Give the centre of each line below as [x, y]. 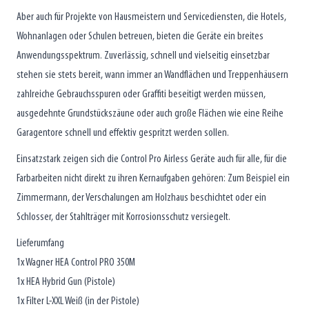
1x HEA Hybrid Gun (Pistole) [66, 282]
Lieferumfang [40, 243]
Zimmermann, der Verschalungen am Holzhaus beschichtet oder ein [141, 198]
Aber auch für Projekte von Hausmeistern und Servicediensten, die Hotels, [151, 17]
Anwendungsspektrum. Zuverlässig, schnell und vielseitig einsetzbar [143, 56]
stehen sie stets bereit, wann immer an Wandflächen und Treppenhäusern [152, 75]
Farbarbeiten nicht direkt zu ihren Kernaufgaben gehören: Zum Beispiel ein [153, 178]
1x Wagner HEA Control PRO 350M [76, 262]
